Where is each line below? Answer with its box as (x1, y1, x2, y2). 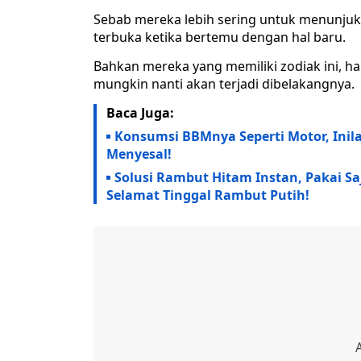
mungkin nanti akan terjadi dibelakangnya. (93, 75, 355, 93)
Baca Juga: (106, 104, 174, 122)
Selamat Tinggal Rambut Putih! (106, 186, 309, 205)
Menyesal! (106, 145, 172, 164)
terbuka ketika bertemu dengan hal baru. (93, 28, 346, 47)
